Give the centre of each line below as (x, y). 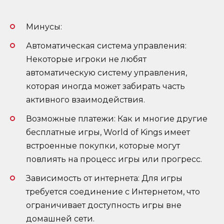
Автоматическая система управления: (106, 45)
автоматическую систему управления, (106, 72)
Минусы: (44, 26)
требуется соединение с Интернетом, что (113, 192)
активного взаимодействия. (85, 99)
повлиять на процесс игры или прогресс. (114, 159)
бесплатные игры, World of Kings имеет (108, 132)
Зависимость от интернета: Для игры (104, 178)
